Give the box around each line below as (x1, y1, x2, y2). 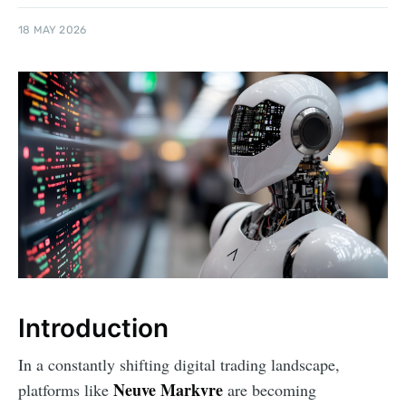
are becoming (223, 379, 316, 401)
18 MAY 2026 (18, 24, 87, 37)
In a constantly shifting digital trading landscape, (18, 353, 340, 376)
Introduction (18, 312, 169, 343)
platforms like (18, 379, 113, 401)
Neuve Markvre (113, 378, 223, 402)
